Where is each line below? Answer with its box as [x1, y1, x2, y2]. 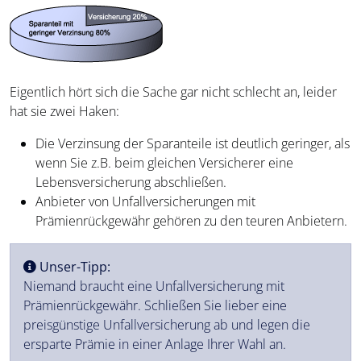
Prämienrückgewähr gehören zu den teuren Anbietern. [35, 212, 347, 230]
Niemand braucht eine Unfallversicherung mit [23, 277, 284, 296]
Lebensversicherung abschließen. [35, 173, 226, 192]
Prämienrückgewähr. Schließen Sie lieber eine [23, 297, 287, 315]
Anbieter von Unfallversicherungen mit [35, 193, 255, 211]
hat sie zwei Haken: [10, 102, 119, 121]
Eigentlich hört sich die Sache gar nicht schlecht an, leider [10, 83, 337, 102]
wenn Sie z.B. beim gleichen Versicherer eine [35, 154, 293, 172]
